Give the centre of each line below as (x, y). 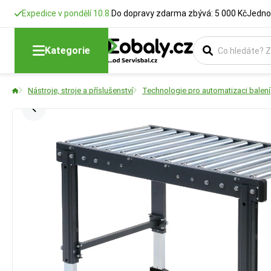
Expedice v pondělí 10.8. (67, 13)
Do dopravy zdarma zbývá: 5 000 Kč (179, 13)
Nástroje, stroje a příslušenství (80, 90)
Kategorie (67, 50)
